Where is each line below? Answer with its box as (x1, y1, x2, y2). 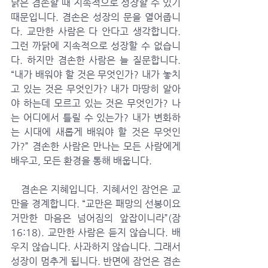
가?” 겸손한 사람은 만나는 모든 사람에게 (11, 141, 181, 152)
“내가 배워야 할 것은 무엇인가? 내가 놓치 (11, 69, 181, 80)
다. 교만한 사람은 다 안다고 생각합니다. (11, 26, 181, 37)
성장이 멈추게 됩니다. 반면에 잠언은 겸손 (11, 255, 181, 267)
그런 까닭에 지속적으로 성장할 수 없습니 (11, 40, 181, 51)
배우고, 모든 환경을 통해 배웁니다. (11, 155, 154, 166)
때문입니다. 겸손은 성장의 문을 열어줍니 (11, 11, 181, 23)
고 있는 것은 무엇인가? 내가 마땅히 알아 (11, 83, 181, 95)
